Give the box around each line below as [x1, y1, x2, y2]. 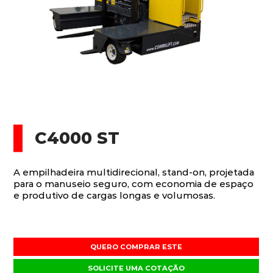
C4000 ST [35, 128, 120, 149]
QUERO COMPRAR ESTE [90, 243, 183, 252]
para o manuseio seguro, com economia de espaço [13, 178, 254, 190]
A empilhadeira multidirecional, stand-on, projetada [13, 166, 255, 179]
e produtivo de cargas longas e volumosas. [13, 190, 216, 202]
